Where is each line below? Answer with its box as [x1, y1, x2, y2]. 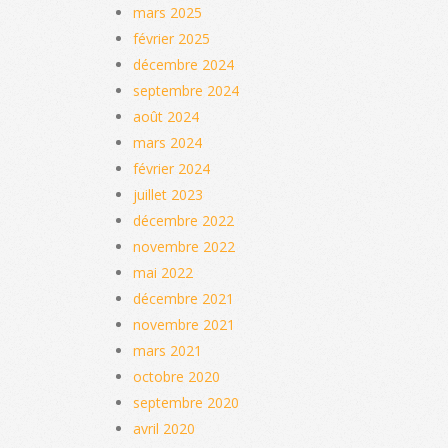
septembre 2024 [133, 80, 239, 100]
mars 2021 [133, 340, 202, 360]
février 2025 [133, 28, 210, 48]
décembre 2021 [133, 288, 234, 308]
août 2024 [133, 106, 199, 126]
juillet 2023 [133, 184, 203, 204]
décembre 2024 [133, 54, 234, 74]
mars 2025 [133, 2, 202, 22]
